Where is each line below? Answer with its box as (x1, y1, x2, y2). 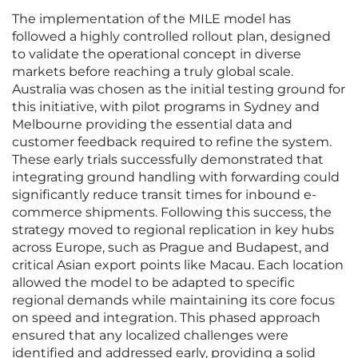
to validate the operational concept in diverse (12, 46, 301, 62)
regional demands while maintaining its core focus (12, 292, 335, 308)
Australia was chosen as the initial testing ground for (12, 82, 345, 97)
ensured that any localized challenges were (12, 328, 288, 344)
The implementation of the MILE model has (12, 11, 291, 27)
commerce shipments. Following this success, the (12, 205, 332, 221)
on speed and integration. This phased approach (12, 310, 320, 326)
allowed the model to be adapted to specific (12, 275, 295, 291)
